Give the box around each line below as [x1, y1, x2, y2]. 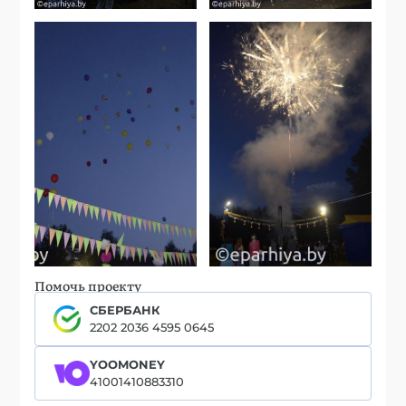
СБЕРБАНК [90, 303, 161, 318]
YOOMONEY [90, 357, 166, 372]
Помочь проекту [34, 276, 142, 295]
